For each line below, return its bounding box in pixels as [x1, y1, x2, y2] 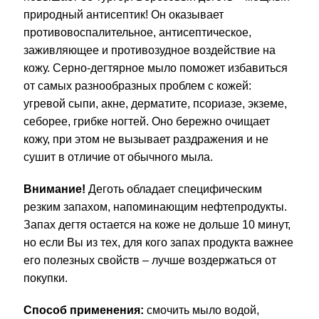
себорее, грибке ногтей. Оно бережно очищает [23, 115, 270, 128]
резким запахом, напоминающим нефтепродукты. [23, 201, 287, 214]
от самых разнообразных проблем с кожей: [23, 80, 251, 93]
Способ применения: [23, 304, 144, 317]
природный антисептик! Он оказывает [23, 9, 224, 21]
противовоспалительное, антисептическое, [23, 26, 251, 39]
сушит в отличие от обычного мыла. [23, 151, 213, 164]
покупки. [23, 272, 68, 285]
